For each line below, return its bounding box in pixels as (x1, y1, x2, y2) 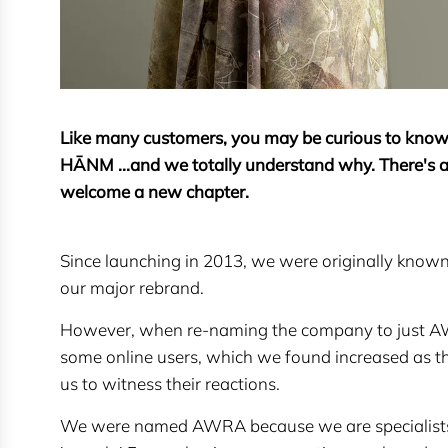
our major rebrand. (60, 277, 204, 299)
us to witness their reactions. (60, 373, 280, 395)
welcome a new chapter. (60, 181, 249, 203)
